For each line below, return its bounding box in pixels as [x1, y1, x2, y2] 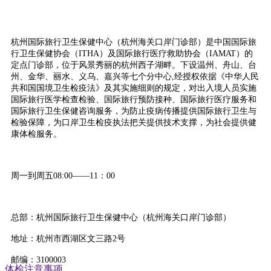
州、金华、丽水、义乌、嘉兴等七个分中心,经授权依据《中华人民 [11, 72, 259, 81]
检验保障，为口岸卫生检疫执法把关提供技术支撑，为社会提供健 [11, 118, 256, 127]
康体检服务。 [11, 129, 62, 139]
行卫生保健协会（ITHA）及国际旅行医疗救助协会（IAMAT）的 [11, 49, 253, 58]
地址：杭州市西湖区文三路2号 [11, 234, 130, 243]
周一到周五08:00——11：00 [11, 171, 115, 180]
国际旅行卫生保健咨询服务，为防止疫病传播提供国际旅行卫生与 [11, 106, 256, 116]
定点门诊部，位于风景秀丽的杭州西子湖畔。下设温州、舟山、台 [11, 60, 256, 70]
